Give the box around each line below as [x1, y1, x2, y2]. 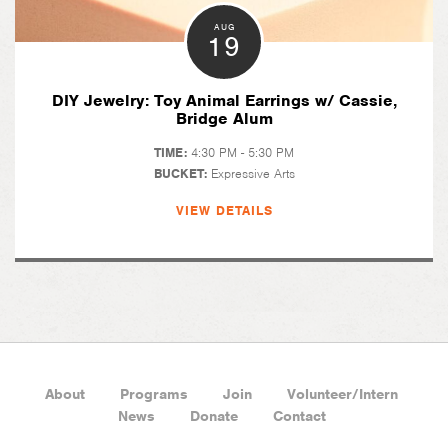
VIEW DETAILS [175, 202, 273, 219]
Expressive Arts [210, 165, 295, 182]
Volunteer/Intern [287, 385, 398, 403]
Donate [189, 407, 238, 425]
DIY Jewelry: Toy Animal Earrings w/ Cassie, [51, 90, 397, 111]
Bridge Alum [175, 108, 273, 129]
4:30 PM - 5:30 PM [191, 144, 294, 161]
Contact [272, 407, 326, 425]
